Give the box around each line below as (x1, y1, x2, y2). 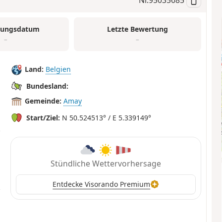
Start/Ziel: (26, 113, 60, 123)
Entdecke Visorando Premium (53, 179, 151, 189)
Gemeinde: (25, 96, 62, 106)
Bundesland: (26, 81, 69, 91)
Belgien (46, 64, 71, 74)
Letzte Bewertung (107, 24, 168, 34)
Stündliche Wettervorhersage (50, 158, 161, 169)
